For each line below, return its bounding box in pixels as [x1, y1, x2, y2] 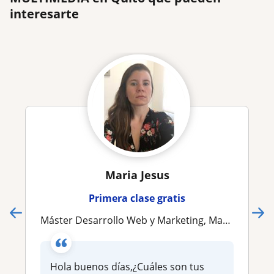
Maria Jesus [105, 167, 169, 182]
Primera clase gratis [89, 191, 185, 205]
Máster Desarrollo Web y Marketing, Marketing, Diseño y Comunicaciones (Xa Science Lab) [49, 213, 223, 227]
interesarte [10, 5, 79, 22]
